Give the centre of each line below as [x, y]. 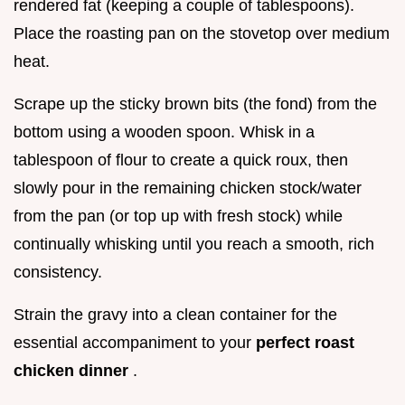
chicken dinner [73, 370]
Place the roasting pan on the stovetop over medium [202, 33]
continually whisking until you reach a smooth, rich [194, 244]
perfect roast [305, 342]
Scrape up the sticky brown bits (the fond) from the [195, 104]
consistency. [58, 272]
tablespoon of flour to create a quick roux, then [181, 160]
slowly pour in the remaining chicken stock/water [188, 188]
